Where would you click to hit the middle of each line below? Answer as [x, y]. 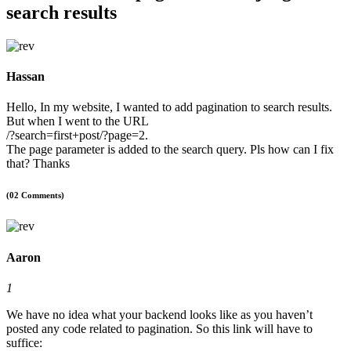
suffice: [24, 342]
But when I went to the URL [78, 121]
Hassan [25, 77]
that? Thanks [38, 164]
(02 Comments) [35, 195]
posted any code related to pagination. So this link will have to [159, 328]
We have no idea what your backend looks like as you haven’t [159, 314]
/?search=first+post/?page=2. [77, 136]
